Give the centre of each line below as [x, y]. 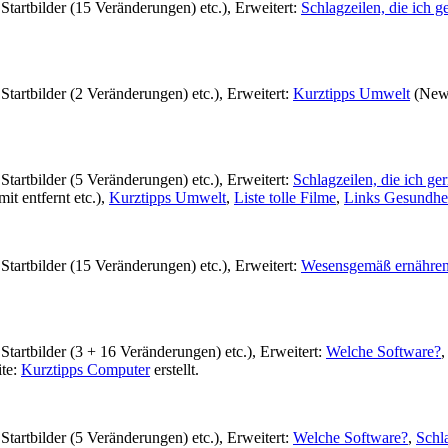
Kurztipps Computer [85, 369]
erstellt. [174, 369]
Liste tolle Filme [285, 197]
